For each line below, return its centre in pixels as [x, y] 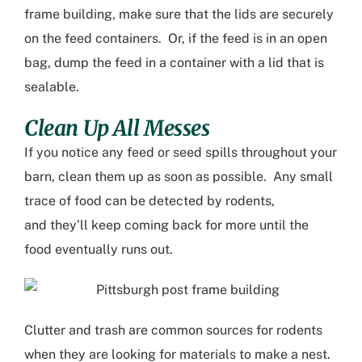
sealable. [55, 86]
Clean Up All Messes [117, 128]
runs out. [149, 249]
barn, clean [59, 176]
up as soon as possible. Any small [229, 176]
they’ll [69, 225]
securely [308, 14]
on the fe [51, 38]
